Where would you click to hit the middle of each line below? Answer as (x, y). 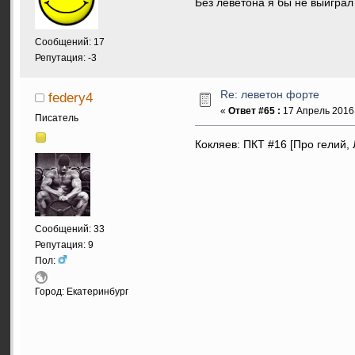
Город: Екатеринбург (82, 292)
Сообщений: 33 (70, 229)
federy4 (70, 97)
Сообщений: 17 (70, 42)
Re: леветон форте (270, 94)
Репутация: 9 (64, 244)
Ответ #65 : (255, 111)
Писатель (57, 118)
